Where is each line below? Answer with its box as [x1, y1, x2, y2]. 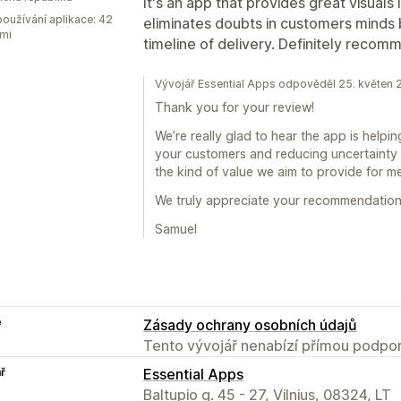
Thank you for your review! [155, 98, 314, 115]
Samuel [155, 220, 197, 236]
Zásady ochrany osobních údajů [143, 315, 357, 334]
